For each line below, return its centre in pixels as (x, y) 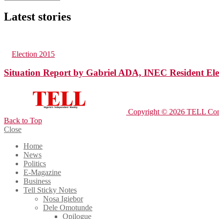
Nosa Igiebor (63, 199)
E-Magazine (42, 173)
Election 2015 (33, 54)
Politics (35, 164)
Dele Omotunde (68, 208)
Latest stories (37, 16)
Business (37, 181)
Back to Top (23, 121)
